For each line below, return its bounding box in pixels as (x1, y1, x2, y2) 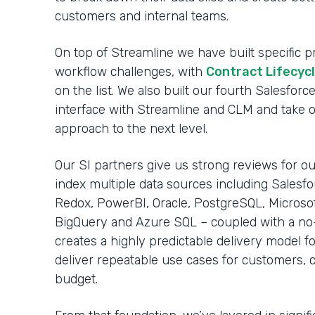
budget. (55, 271, 101, 287)
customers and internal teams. (55, 8, 232, 24)
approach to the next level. (55, 120, 214, 136)
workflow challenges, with (55, 63, 206, 79)
